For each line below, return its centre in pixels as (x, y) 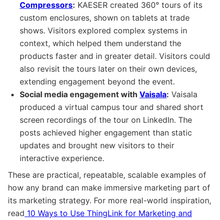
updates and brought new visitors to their (97, 145)
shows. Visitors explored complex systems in (103, 30)
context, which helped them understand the (100, 43)
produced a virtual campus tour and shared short (111, 107)
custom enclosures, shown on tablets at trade (105, 17)
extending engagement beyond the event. (97, 81)
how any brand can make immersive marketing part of (109, 187)
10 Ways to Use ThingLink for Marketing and (108, 213)
